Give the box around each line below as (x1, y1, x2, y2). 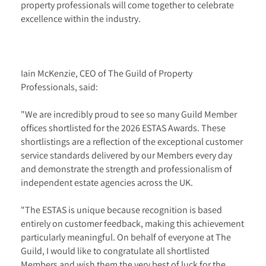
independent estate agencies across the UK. (21, 176, 193, 188)
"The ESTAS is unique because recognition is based (21, 204, 222, 216)
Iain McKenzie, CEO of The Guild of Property (21, 67, 192, 79)
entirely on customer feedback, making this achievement (21, 217, 244, 229)
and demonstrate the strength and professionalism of (21, 163, 232, 175)
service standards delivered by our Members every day (21, 149, 232, 161)
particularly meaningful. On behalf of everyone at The (21, 231, 231, 243)
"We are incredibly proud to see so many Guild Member (21, 108, 237, 120)
